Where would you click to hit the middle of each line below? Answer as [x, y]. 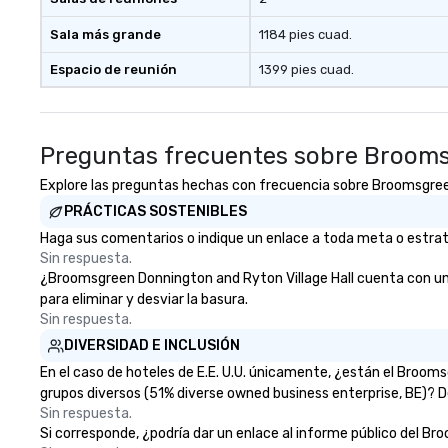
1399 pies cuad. [306, 69]
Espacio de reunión [113, 69]
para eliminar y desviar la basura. [144, 299]
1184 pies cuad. [305, 34]
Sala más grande [105, 34]
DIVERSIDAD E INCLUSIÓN [152, 345]
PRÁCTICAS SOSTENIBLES [155, 211]
